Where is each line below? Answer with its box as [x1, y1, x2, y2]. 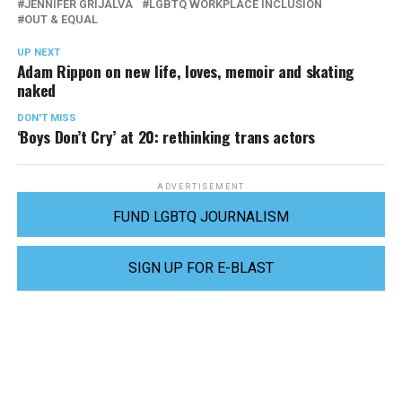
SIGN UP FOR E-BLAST [127, 259, 274, 277]
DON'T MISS [16, 112, 76, 125]
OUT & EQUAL [23, 13, 98, 27]
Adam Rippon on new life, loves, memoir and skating [16, 59, 355, 83]
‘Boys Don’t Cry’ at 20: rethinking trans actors [16, 125, 316, 149]
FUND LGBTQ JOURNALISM [112, 208, 289, 226]
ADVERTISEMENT [156, 182, 246, 192]
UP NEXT [16, 47, 60, 59]
